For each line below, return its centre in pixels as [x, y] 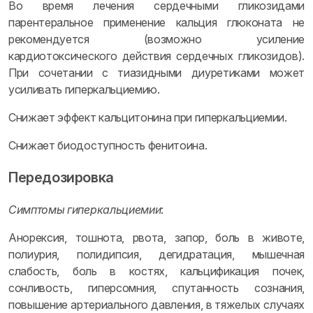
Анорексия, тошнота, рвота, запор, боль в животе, [156, 238]
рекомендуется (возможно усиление [156, 39]
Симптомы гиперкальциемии [85, 210]
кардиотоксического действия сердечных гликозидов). [156, 56]
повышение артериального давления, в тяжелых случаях [156, 305]
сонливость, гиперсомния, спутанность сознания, [156, 288]
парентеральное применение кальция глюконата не [156, 22]
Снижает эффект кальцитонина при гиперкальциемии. [148, 117]
